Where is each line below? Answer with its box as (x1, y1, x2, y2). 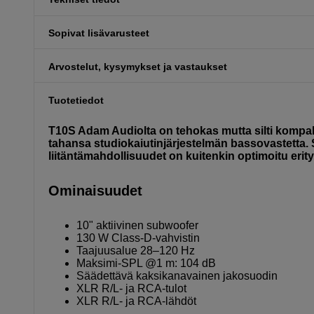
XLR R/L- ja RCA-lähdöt (76, 294, 196, 307)
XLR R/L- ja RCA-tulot (76, 282, 186, 294)
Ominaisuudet (48, 182, 142, 198)
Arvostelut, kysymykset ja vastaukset (48, 60, 227, 72)
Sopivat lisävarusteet (48, 27, 149, 39)
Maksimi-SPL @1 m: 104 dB (76, 257, 216, 269)
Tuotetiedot (48, 94, 104, 106)
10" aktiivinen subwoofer (76, 219, 198, 231)
